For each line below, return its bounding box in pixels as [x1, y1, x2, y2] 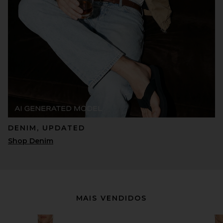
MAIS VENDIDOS [76, 194, 147, 203]
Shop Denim [8, 136, 53, 146]
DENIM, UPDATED [8, 123, 85, 133]
